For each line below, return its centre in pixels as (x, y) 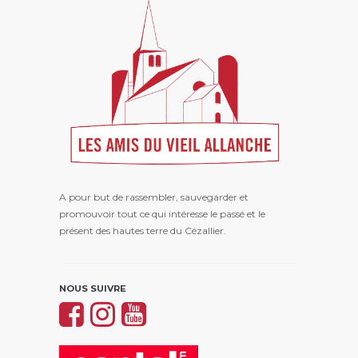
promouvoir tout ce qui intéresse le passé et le (162, 213)
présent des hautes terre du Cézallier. (143, 230)
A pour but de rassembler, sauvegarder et (154, 197)
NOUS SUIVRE (93, 288)
